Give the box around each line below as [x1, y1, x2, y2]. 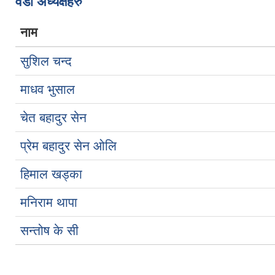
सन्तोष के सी [20, 223, 79, 238]
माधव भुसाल [20, 82, 75, 96]
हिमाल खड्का [20, 167, 82, 181]
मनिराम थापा [20, 195, 77, 209]
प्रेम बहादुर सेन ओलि [20, 139, 117, 153]
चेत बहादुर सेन [20, 110, 87, 125]
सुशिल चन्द [20, 54, 72, 68]
